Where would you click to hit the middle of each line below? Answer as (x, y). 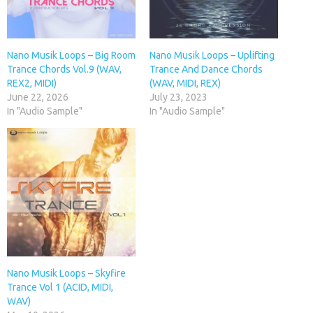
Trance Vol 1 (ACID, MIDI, (60, 287)
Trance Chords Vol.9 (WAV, (64, 69)
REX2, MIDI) (32, 83)
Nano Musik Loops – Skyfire (66, 273)
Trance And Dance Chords (206, 69)
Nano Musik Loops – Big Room (71, 55)
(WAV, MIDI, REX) (185, 83)
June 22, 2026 (38, 97)
